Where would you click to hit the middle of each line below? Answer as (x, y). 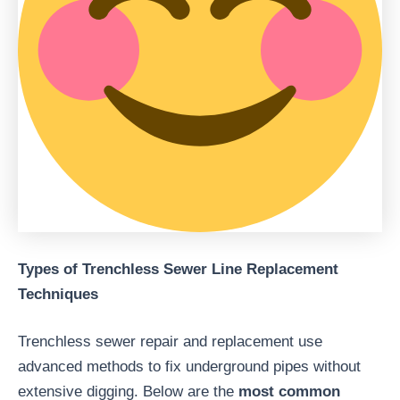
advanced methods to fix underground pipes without (189, 367)
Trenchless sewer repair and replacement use (170, 342)
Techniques (58, 294)
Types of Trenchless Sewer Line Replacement (178, 269)
